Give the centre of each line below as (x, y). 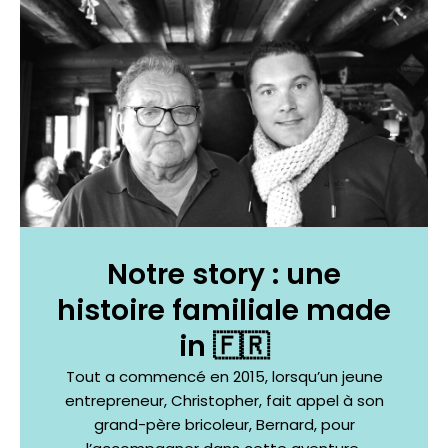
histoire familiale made (224, 310)
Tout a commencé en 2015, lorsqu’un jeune (224, 376)
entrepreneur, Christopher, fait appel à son (224, 400)
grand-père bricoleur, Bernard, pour (224, 424)
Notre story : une (224, 274)
